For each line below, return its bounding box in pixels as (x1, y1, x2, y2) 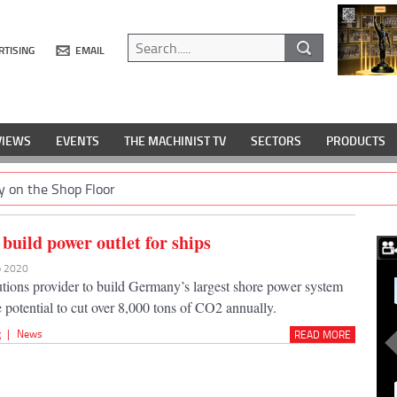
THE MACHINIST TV (124, 132, 226, 150)
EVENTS (56, 132, 99, 150)
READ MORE (293, 326, 351, 342)
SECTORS (251, 132, 301, 150)
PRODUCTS (326, 132, 385, 150)
